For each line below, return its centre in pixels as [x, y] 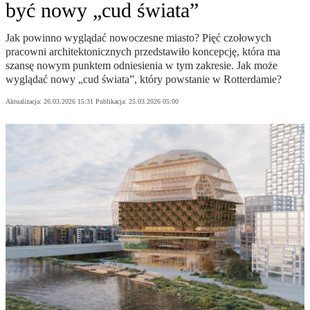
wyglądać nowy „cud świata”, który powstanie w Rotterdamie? [144, 80]
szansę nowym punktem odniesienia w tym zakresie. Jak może [142, 66]
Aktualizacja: [25, 102]
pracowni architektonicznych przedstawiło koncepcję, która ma [143, 52]
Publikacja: [112, 102]
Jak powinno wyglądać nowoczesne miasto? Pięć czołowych [138, 38]
